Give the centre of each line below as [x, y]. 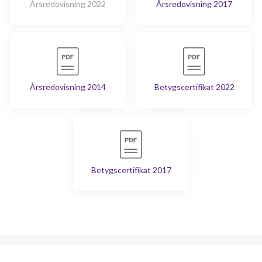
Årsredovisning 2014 [68, 87]
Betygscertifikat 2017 [131, 170]
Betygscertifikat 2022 [194, 87]
